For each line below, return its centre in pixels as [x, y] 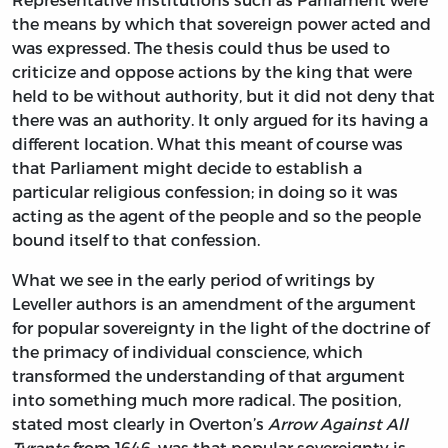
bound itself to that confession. [136, 239]
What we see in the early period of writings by [193, 279]
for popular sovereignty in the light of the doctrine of [220, 327]
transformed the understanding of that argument [208, 375]
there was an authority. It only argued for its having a [220, 119]
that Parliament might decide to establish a [187, 167]
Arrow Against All [338, 423]
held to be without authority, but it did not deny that [223, 95]
